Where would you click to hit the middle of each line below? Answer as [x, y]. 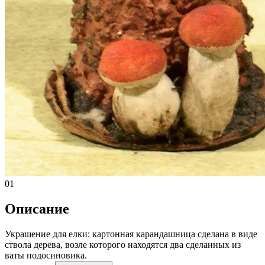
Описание [37, 209]
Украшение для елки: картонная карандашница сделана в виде [131, 234]
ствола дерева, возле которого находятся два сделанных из [123, 244]
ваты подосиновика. [46, 255]
